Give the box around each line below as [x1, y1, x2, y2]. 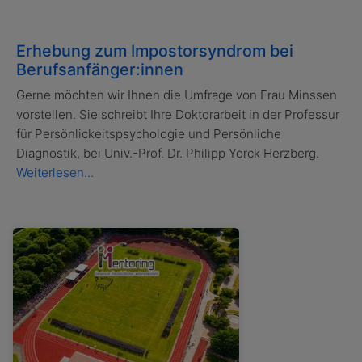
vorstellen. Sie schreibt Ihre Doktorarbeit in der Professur [16, 107, 339, 123]
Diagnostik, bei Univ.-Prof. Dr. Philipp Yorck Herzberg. [16, 145, 322, 162]
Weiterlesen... [16, 165, 94, 181]
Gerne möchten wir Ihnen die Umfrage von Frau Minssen [16, 87, 337, 103]
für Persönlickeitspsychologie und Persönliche [16, 126, 281, 142]
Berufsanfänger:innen [16, 60, 183, 80]
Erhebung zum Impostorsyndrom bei [16, 41, 293, 61]
